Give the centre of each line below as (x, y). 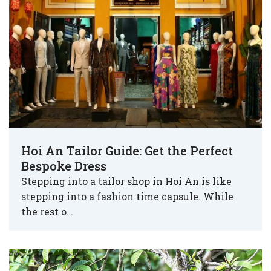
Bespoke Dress (64, 165)
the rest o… (47, 211)
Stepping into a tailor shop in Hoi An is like (126, 181)
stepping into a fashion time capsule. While (127, 196)
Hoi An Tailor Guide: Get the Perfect (127, 150)
